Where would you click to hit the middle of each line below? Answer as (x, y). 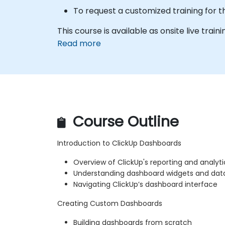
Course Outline (124, 121)
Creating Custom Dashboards (110, 203)
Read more (79, 43)
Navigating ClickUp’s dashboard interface (145, 184)
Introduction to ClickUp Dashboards (119, 143)
